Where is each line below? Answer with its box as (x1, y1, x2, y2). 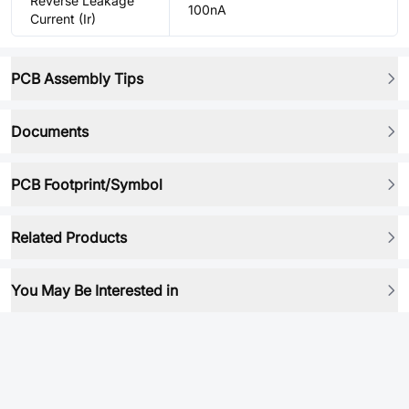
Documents (11, 122, 89, 141)
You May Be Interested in (11, 281, 178, 299)
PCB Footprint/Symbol (11, 175, 163, 194)
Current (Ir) (30, 11, 96, 26)
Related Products (11, 228, 127, 246)
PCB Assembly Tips (11, 69, 143, 88)
